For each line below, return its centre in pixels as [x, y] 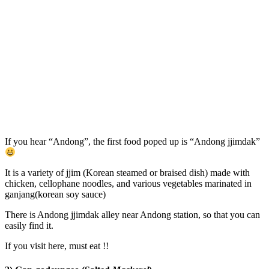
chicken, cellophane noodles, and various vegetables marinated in [128, 184]
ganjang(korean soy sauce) [55, 195]
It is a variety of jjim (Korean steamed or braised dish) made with [127, 173]
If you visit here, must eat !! [57, 246]
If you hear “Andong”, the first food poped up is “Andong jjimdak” [132, 141]
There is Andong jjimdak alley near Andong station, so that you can [132, 215]
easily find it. [29, 226]
